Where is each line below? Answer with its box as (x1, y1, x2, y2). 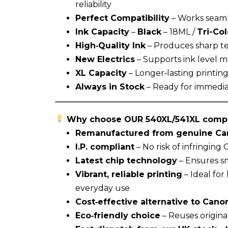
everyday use (75, 183, 130, 193)
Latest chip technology (75, 155, 177, 165)
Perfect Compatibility (75, 13, 169, 23)
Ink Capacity (75, 26, 129, 37)
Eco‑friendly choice (75, 210, 160, 220)
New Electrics (75, 54, 135, 64)
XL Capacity (75, 68, 127, 78)
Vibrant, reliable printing (75, 169, 182, 179)
